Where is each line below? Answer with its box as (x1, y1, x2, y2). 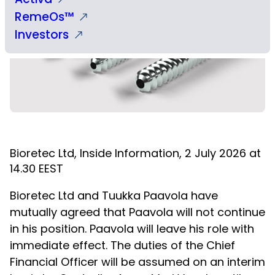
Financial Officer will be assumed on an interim (10, 254, 265, 269)
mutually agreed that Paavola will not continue (10, 204, 265, 220)
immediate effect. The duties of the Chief (10, 238, 235, 253)
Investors (15, 26, 69, 43)
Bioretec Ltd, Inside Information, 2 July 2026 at (10, 145, 261, 161)
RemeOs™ (15, 9, 74, 25)
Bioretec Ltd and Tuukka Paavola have (10, 188, 218, 203)
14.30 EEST (10, 161, 63, 176)
